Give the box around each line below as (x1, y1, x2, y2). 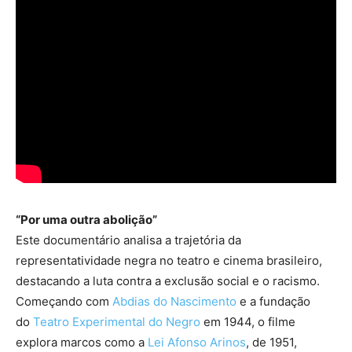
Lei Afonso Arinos (148, 335, 246, 350)
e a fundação (236, 294, 310, 310)
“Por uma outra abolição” (16, 212, 157, 228)
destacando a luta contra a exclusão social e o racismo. (16, 273, 320, 289)
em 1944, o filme (200, 314, 295, 330)
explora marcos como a (16, 335, 148, 350)
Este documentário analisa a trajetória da (16, 233, 241, 248)
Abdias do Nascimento (112, 294, 236, 310)
